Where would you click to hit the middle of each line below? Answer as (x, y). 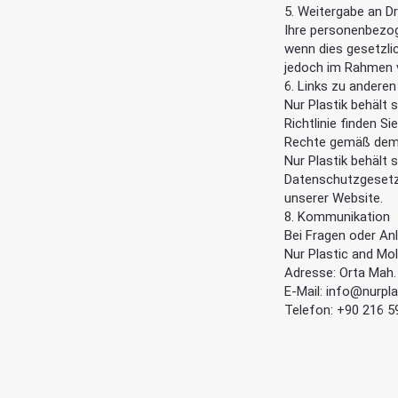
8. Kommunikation (338, 216)
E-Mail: (306, 291)
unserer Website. (334, 198)
